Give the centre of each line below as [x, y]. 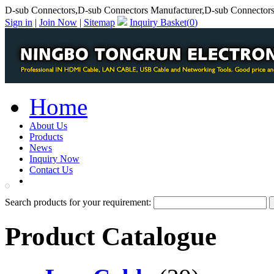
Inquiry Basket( [160, 22]
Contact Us [51, 170]
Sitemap [99, 22]
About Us [48, 126]
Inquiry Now [54, 159]
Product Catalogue [111, 236]
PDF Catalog [55, 181]
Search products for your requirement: [79, 202]
